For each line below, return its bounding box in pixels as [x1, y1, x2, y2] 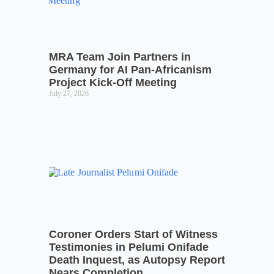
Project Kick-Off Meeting [49, 76, 177, 89]
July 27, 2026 [49, 89, 89, 98]
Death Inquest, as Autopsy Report [49, 254, 225, 267]
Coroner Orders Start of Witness [49, 228, 218, 241]
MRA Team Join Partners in [49, 51, 191, 64]
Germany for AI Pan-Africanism [49, 64, 212, 76]
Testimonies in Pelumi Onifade [49, 241, 209, 254]
